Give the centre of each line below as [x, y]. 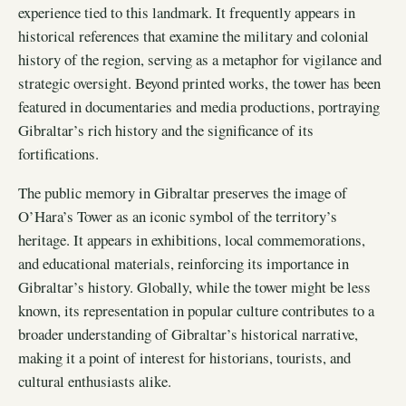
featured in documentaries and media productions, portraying [199, 106]
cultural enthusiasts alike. [95, 381]
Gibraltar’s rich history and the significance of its [166, 130]
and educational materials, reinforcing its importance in [184, 263]
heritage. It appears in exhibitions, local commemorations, [192, 239]
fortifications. [58, 153]
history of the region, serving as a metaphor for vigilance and [200, 59]
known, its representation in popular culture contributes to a [196, 310]
